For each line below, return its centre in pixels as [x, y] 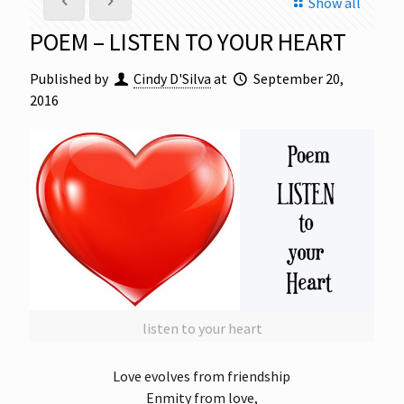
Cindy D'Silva [173, 78]
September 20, [298, 78]
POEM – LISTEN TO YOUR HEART [188, 41]
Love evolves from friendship [202, 376]
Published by [69, 78]
